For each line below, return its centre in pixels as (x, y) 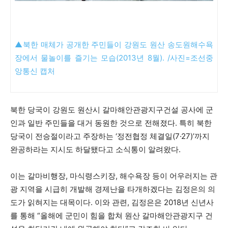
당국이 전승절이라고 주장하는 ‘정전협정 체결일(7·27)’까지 (110, 136)
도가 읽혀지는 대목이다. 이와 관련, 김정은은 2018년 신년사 (112, 202)
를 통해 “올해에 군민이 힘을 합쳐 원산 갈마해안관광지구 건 (111, 216)
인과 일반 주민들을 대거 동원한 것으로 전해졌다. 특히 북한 (111, 123)
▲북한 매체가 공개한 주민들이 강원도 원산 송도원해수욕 (114, 44)
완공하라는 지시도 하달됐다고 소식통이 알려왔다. (95, 149)
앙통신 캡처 (35, 71)
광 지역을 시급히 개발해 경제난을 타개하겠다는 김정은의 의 (113, 189)
